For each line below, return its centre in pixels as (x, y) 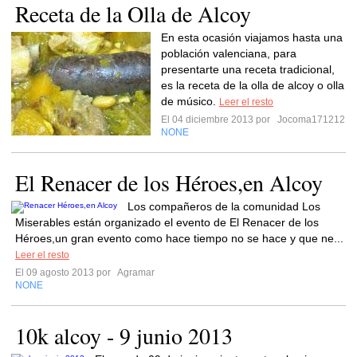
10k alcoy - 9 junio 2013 (124, 335)
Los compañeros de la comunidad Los (224, 206)
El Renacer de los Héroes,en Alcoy (169, 182)
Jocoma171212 (310, 120)
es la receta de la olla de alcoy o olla (253, 85)
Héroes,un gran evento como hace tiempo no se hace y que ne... (179, 238)
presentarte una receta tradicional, (248, 69)
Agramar (135, 273)
